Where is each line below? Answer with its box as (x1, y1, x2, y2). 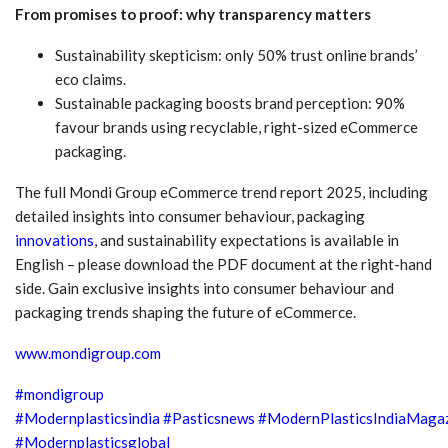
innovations (15, 230, 94, 249)
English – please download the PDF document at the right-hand (15, 254, 432, 273)
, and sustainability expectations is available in (94, 230, 399, 249)
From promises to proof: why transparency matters (15, 4, 371, 23)
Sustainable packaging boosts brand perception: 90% (55, 93, 405, 112)
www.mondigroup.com (15, 343, 161, 362)
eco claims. (55, 69, 126, 88)
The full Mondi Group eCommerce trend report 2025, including (15, 182, 428, 201)
